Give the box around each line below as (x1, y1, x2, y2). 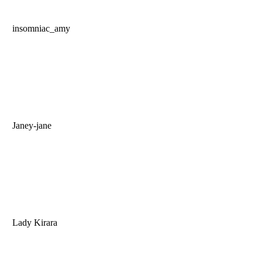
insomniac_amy (10, 23, 70, 34)
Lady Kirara (10, 218, 57, 228)
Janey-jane (10, 120, 51, 131)
